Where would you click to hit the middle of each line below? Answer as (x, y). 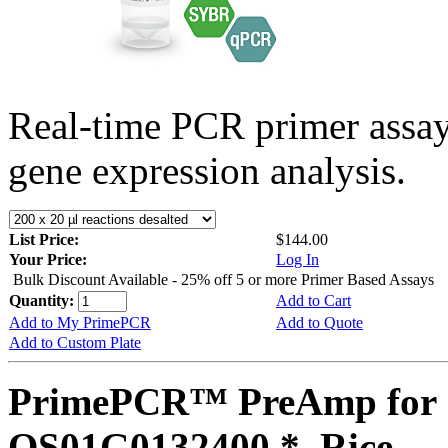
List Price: (46, 239)
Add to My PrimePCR (80, 322)
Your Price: (48, 259)
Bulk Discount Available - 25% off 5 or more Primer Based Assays (223, 279)
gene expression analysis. (207, 170)
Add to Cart (313, 300)
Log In (297, 259)
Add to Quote (319, 322)
